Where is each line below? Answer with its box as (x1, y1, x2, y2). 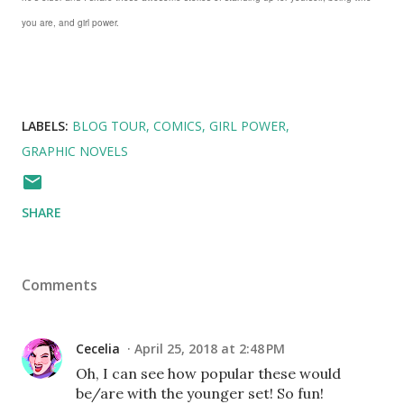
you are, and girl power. (22, 16, 122, 30)
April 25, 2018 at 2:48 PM (134, 340, 285, 358)
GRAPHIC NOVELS (22, 142, 128, 161)
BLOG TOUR (72, 117, 146, 135)
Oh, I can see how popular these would (76, 364, 341, 383)
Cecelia (76, 340, 120, 358)
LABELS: (22, 117, 69, 135)
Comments (22, 275, 97, 296)
